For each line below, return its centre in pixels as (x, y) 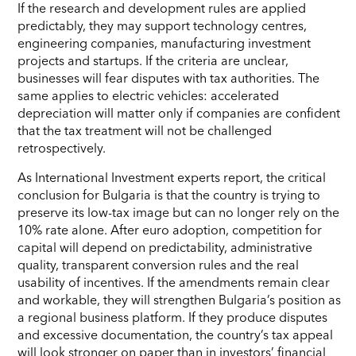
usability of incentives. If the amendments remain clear (174, 282)
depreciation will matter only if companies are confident (179, 112)
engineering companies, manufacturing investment (164, 43)
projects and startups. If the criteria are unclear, (153, 60)
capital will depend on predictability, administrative (165, 247)
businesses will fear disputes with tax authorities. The (168, 77)
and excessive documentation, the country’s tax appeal (175, 334)
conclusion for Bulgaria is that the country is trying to (169, 194)
